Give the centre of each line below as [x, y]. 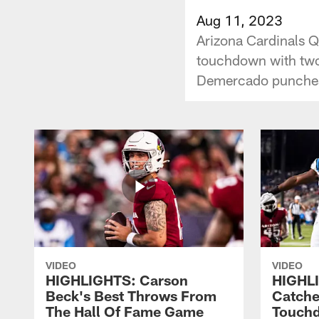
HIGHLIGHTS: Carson [117, 279]
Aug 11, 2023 [240, 20]
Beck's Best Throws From [131, 295]
